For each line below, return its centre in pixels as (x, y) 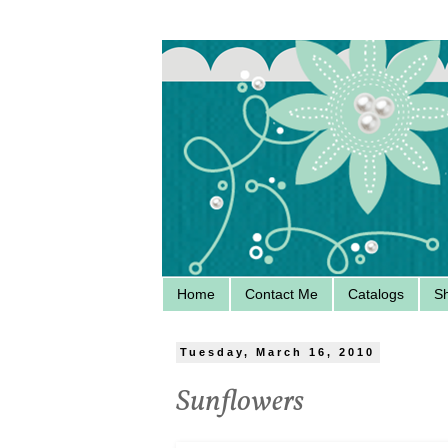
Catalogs (376, 294)
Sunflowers (240, 402)
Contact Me (281, 294)
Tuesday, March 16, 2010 (278, 352)
